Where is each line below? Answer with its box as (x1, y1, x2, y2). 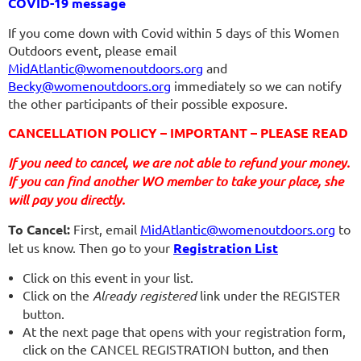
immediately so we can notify (171, 77, 342, 94)
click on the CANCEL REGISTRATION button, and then (23, 341, 329, 358)
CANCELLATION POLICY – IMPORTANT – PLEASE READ (8, 124, 348, 142)
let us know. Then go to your (8, 239, 173, 256)
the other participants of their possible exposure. (8, 95, 288, 112)
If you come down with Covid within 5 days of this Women (8, 24, 339, 41)
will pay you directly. (8, 191, 125, 209)
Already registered (93, 287, 197, 305)
